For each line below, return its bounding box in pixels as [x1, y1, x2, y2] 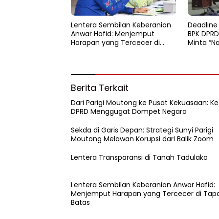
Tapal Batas [71, 46, 111, 56]
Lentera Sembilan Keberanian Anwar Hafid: [71, 179, 215, 190]
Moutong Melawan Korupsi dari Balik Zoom [71, 133, 214, 144]
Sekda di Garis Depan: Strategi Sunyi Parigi [71, 125, 213, 135]
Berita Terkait [71, 81, 129, 94]
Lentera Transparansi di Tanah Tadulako [71, 152, 208, 162]
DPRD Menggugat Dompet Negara [71, 106, 187, 116]
